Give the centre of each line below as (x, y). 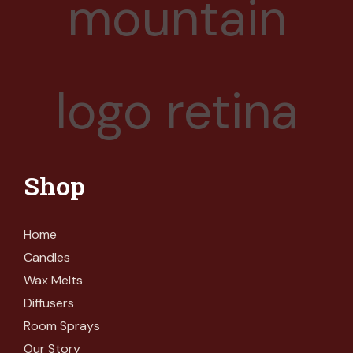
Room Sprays (62, 325)
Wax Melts (53, 280)
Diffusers (49, 303)
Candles (47, 257)
